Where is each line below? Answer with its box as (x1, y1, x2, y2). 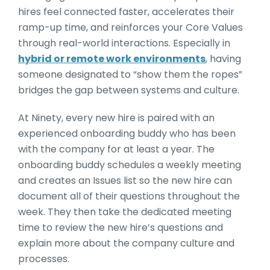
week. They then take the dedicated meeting (18, 204, 231, 219)
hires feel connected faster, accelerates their (18, 4, 234, 19)
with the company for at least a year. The (18, 142, 215, 156)
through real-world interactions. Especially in (18, 36, 230, 50)
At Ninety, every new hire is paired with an (18, 110, 215, 125)
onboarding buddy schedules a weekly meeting (18, 157, 241, 172)
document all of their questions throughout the (18, 189, 240, 203)
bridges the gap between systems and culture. (18, 83, 242, 97)
